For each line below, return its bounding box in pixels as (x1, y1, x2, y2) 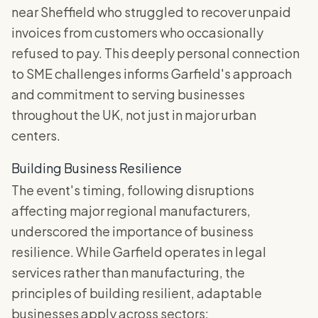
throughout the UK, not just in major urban (11, 106, 256, 124)
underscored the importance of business (11, 223, 253, 240)
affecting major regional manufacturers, (11, 202, 251, 219)
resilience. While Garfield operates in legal (11, 243, 266, 261)
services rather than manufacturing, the (11, 264, 245, 281)
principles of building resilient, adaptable (11, 285, 262, 302)
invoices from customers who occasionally (11, 24, 263, 41)
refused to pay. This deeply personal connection (11, 45, 300, 62)
